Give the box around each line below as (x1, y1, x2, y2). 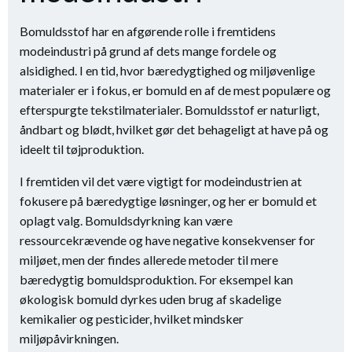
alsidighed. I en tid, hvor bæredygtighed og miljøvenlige (20, 63, 315, 78)
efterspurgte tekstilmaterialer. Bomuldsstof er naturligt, (20, 102, 319, 117)
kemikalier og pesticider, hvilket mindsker (20, 311, 244, 326)
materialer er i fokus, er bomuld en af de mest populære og (20, 82, 331, 97)
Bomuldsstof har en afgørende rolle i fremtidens (20, 24, 276, 38)
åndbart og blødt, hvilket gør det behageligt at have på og (20, 122, 328, 137)
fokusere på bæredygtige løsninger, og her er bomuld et (20, 193, 317, 208)
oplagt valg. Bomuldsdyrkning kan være (20, 213, 233, 228)
